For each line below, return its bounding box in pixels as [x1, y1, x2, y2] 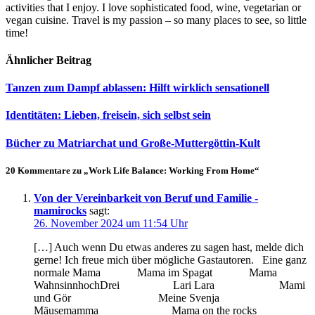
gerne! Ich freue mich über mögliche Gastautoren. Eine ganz [34, 253, 307, 266]
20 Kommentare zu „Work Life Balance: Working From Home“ [6, 165, 259, 176]
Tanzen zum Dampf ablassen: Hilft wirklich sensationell [6, 82, 269, 94]
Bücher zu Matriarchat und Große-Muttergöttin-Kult [6, 136, 260, 149]
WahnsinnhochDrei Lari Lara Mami [34, 278, 305, 291]
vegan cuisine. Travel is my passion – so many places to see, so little [6, 13, 307, 26]
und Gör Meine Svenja [34, 291, 225, 304]
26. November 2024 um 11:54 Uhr [34, 217, 188, 229]
